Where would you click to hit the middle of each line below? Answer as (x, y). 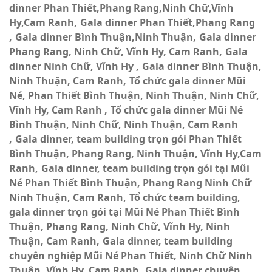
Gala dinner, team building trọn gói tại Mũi (145, 168)
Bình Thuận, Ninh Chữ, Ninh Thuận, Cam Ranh (124, 124)
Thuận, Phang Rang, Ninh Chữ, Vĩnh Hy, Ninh (120, 226)
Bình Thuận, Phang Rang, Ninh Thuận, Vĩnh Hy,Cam (135, 154)
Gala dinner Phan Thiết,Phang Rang (168, 22)
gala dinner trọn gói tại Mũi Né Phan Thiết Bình (124, 212)
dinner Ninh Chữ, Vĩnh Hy (73, 66)
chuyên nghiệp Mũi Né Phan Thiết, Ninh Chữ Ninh (131, 256)
